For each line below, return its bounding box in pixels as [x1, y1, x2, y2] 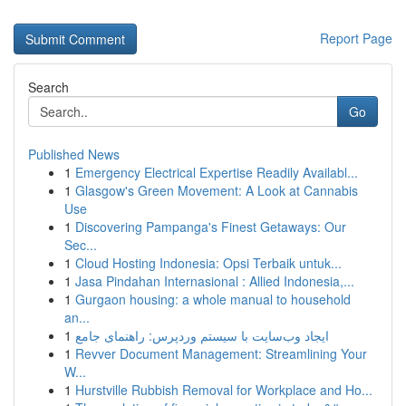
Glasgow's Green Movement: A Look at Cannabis [75, 181, 358, 199]
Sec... [64, 236, 97, 254]
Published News [28, 145, 120, 163]
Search [28, 78, 69, 96]
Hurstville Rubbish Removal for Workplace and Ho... [75, 381, 372, 399]
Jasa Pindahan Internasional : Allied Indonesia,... [75, 272, 354, 290]
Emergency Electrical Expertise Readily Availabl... [75, 163, 358, 181]
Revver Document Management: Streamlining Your [75, 344, 367, 362]
